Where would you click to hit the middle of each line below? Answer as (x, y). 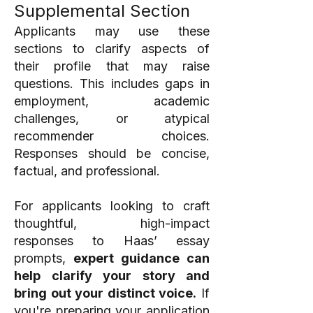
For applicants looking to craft (112, 206)
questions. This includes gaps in (112, 83)
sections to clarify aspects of (112, 49)
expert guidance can (141, 258)
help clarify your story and (112, 276)
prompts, (44, 258)
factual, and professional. (87, 171)
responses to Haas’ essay (112, 241)
